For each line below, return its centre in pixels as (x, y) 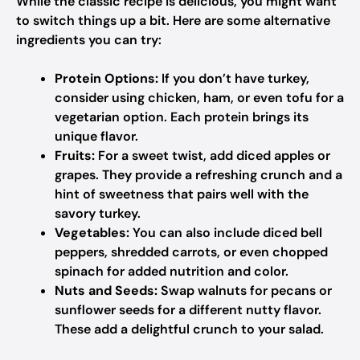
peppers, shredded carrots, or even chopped (191, 252)
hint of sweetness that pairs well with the (182, 194)
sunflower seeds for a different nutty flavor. (188, 310)
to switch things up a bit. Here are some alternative (173, 20)
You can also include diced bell (226, 233)
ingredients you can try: (89, 40)
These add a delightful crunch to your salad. (189, 329)
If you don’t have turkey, (234, 78)
